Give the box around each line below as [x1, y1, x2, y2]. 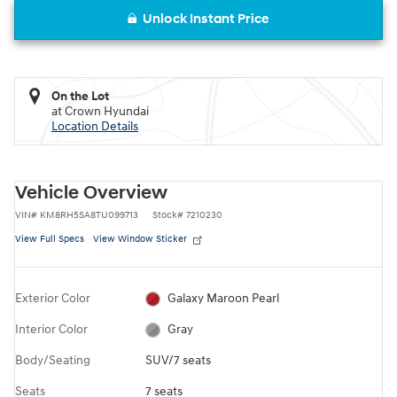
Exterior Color [15, 290, 90, 306]
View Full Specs [15, 232, 84, 245]
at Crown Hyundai [51, 103, 149, 119]
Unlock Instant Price [143, 10, 269, 27]
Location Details [51, 118, 138, 134]
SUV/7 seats [144, 352, 211, 368]
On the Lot [51, 88, 109, 104]
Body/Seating [15, 352, 90, 368]
